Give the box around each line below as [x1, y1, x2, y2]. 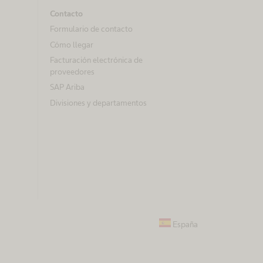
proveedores [50, 66, 95, 76]
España [173, 220, 198, 229]
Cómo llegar [50, 39, 93, 49]
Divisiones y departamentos [50, 97, 147, 107]
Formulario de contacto [50, 24, 133, 34]
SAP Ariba [50, 82, 85, 92]
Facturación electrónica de [50, 55, 143, 65]
